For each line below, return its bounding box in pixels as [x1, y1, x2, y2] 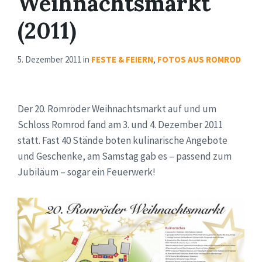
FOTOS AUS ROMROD [157, 53, 241, 65]
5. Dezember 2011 [18, 53, 83, 65]
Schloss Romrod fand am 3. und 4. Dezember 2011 [18, 118, 223, 131]
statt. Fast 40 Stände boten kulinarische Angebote [18, 133, 227, 147]
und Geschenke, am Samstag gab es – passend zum [18, 149, 232, 163]
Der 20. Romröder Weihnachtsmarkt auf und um [18, 102, 216, 115]
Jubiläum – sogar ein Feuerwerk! [18, 165, 156, 178]
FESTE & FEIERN [91, 53, 153, 65]
